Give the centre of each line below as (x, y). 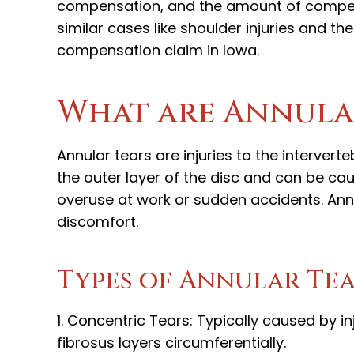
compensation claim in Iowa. (158, 50)
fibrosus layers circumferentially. (171, 342)
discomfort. (98, 221)
